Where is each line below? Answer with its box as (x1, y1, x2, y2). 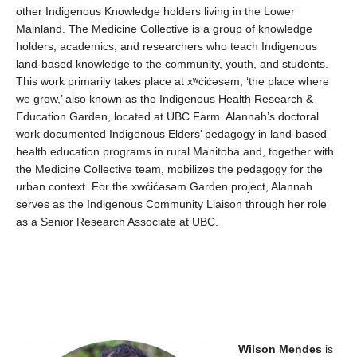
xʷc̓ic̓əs (187, 75, 224, 88)
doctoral (278, 110, 319, 123)
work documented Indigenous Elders (16, 127, 200, 140)
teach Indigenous (230, 40, 317, 53)
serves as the (16, 198, 87, 210)
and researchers (117, 40, 203, 53)
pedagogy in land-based (202, 127, 327, 140)
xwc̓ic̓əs (131, 180, 171, 193)
